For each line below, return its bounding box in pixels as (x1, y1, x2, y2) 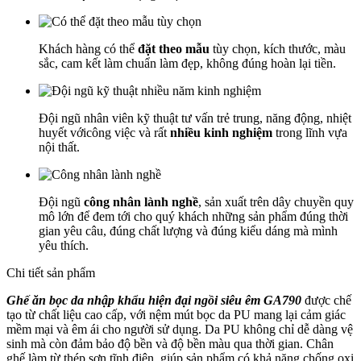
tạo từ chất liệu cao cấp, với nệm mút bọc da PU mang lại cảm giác (6, 307, 346, 322)
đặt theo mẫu (138, 41, 210, 56)
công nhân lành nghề (84, 194, 198, 209)
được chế (305, 293, 351, 307)
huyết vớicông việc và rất (39, 125, 170, 139)
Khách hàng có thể (39, 41, 138, 56)
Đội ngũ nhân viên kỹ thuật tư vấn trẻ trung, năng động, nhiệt (39, 110, 351, 125)
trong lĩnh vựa (272, 125, 347, 139)
